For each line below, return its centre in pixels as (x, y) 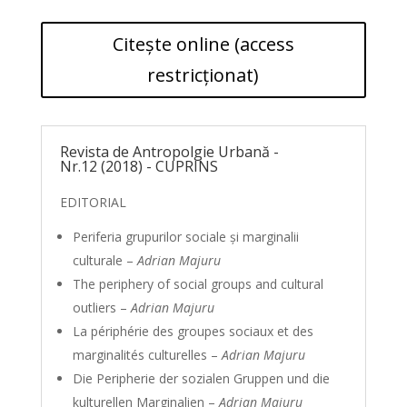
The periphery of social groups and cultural (198, 284)
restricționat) (203, 75)
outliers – (101, 308)
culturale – (104, 260)
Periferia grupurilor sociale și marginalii (185, 237)
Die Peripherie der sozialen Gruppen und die (201, 378)
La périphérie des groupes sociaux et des (193, 331)
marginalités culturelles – (147, 355)
